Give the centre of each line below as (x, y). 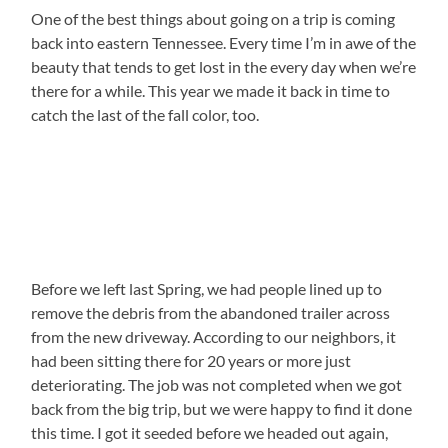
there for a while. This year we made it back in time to (211, 91)
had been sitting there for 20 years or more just (191, 361)
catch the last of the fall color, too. (145, 115)
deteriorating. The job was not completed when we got (217, 385)
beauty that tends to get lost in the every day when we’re (224, 67)
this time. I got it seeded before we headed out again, (210, 433)
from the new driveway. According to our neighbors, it (214, 337)
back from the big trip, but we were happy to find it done (222, 409)
